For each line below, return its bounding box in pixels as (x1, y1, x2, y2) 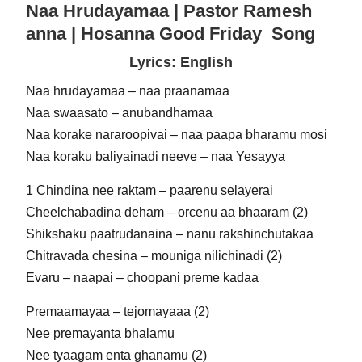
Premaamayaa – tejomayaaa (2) (25, 305, 209, 318)
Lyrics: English (128, 54, 233, 70)
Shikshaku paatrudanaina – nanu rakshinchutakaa (25, 227, 314, 241)
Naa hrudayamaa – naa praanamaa (25, 84, 229, 98)
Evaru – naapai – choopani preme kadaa (25, 271, 259, 284)
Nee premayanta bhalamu (25, 326, 175, 340)
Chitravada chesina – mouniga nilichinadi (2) (25, 249, 282, 263)
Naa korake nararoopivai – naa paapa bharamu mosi (25, 128, 327, 141)
